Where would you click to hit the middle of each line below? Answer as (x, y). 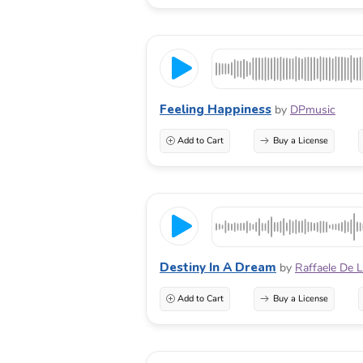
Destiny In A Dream (218, 267)
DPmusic (313, 109)
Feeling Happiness (216, 109)
